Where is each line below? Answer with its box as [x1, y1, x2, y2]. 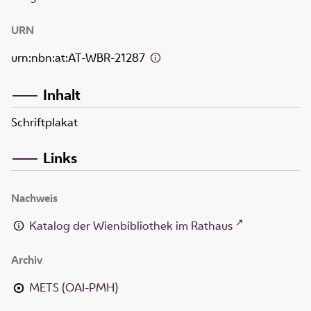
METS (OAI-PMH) [29, 280, 119, 296]
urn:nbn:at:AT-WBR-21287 [11, 50, 148, 66]
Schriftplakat [11, 115, 78, 131]
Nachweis [11, 191, 58, 206]
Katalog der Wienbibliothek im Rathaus [29, 218, 233, 234]
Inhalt [43, 84, 81, 104]
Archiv [11, 253, 42, 268]
